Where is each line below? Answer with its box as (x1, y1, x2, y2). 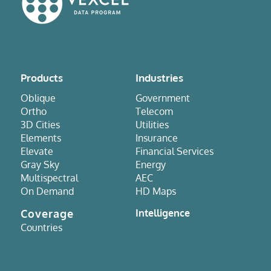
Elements (20, 132, 61, 145)
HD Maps (135, 185, 176, 198)
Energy (135, 158, 166, 171)
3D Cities (20, 119, 60, 131)
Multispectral (20, 172, 78, 184)
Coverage (20, 207, 77, 221)
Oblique (20, 92, 56, 105)
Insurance (135, 132, 178, 145)
